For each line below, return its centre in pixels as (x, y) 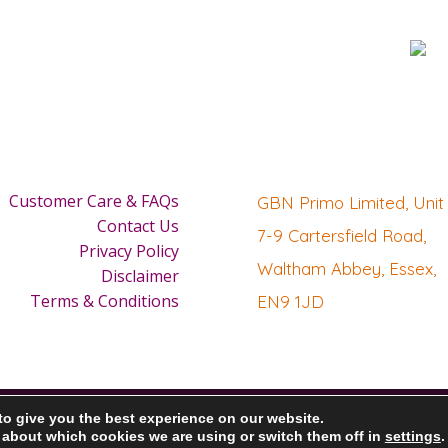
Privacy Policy (129, 251)
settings (412, 436)
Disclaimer (140, 276)
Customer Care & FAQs (94, 201)
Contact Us (138, 226)
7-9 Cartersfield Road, (341, 236)
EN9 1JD (290, 302)
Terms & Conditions (104, 301)
